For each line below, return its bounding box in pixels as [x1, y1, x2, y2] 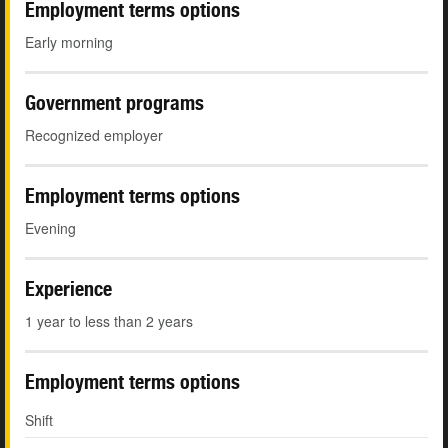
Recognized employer [25, 125, 163, 146]
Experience [25, 277, 112, 301]
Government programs [25, 91, 204, 115]
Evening [25, 218, 76, 239]
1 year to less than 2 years [25, 311, 193, 332]
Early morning [25, 32, 113, 53]
